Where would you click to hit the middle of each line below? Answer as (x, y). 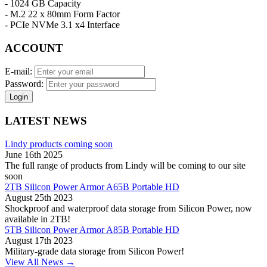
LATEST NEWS (46, 120)
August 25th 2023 (39, 197)
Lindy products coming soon (59, 144)
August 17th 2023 (39, 240)
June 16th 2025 (34, 154)
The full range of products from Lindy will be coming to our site (125, 165)
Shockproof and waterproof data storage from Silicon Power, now (128, 208)
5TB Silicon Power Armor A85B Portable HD (92, 229)
